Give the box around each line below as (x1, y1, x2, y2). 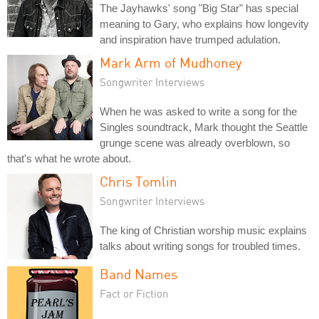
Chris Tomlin (100, 173, 177, 190)
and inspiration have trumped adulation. (100, 33, 281, 46)
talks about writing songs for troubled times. (100, 240, 300, 253)
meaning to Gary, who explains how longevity (100, 18, 309, 31)
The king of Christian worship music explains (100, 224, 307, 237)
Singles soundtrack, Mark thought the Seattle (100, 121, 308, 134)
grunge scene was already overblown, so (100, 137, 290, 150)
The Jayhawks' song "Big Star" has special (100, 2, 298, 15)
